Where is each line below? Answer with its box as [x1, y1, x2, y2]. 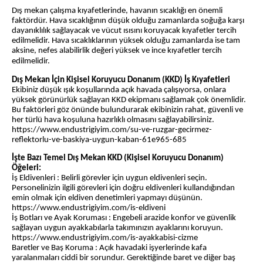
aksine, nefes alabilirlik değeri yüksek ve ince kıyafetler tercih [12, 46, 222, 56]
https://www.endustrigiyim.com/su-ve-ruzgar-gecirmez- [12, 126, 212, 135]
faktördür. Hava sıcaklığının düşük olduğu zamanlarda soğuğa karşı [12, 16, 244, 26]
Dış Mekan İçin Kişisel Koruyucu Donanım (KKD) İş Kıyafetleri [12, 76, 230, 85]
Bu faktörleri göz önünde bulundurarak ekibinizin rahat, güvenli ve [12, 106, 243, 115]
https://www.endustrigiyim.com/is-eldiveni [12, 204, 166, 213]
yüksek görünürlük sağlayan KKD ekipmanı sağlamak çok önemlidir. [12, 96, 246, 105]
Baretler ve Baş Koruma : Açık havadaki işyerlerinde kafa [12, 244, 207, 253]
